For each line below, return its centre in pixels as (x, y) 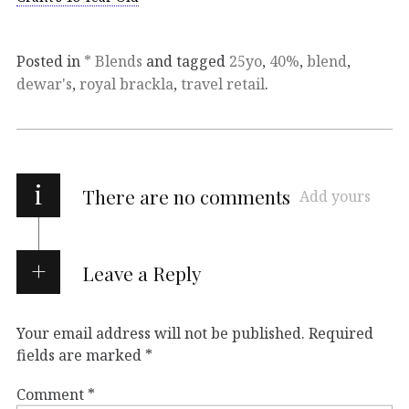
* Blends (113, 61)
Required (341, 333)
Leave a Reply (142, 273)
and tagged (186, 61)
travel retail (223, 84)
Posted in (50, 61)
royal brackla (126, 84)
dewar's (44, 84)
